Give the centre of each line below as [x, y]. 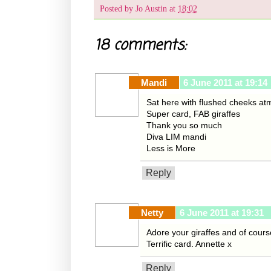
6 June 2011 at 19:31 [222, 213]
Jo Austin [151, 9]
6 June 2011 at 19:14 [225, 83]
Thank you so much [184, 126]
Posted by [118, 9]
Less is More [171, 149]
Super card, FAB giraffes [193, 114]
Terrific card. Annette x [189, 244]
